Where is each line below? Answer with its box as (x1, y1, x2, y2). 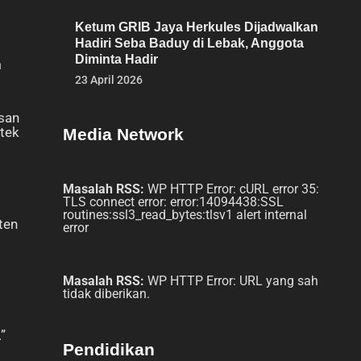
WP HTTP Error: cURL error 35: (144, 181, 319, 197)
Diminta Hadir (75, 52, 158, 66)
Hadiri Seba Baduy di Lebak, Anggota (75, 36, 304, 50)
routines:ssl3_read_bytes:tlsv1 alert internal (63, 207, 307, 222)
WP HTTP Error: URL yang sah (144, 273, 318, 288)
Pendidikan (63, 340, 155, 359)
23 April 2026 (75, 73, 143, 86)
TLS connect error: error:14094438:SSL (63, 194, 284, 210)
